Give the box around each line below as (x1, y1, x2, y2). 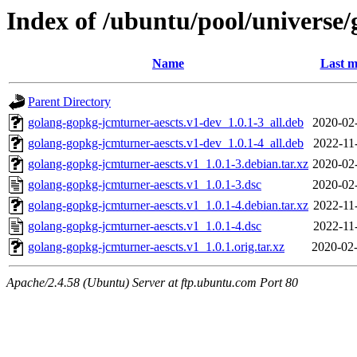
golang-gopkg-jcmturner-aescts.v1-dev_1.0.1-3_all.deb (28, 116, 304, 130)
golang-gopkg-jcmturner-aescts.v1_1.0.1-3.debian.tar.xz (28, 157, 308, 171)
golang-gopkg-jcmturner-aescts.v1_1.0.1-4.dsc (28, 219, 261, 233)
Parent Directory (28, 95, 111, 109)
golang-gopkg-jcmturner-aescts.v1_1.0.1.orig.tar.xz (28, 240, 284, 254)
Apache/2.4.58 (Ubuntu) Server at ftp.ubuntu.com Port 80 (6, 276, 298, 290)
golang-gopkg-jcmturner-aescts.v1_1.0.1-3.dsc (28, 178, 261, 192)
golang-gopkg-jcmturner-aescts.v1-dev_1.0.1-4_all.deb (28, 136, 304, 151)
